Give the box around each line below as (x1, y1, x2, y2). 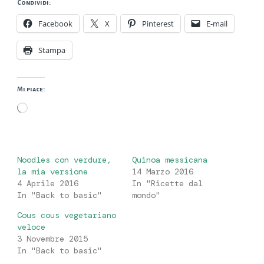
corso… (27, 127, 52, 137)
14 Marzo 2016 (132, 166, 193, 177)
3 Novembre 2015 (17, 233, 88, 245)
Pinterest (142, 18, 174, 29)
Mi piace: (17, 85, 45, 93)
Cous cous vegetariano (17, 210, 116, 221)
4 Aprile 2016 (17, 178, 78, 189)
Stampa (38, 45, 65, 56)
